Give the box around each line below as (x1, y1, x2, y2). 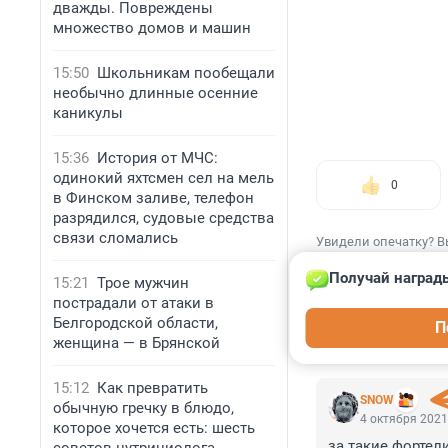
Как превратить (97, 379, 208, 397)
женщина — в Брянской (53, 334, 220, 352)
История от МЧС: (97, 149, 218, 167)
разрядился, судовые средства (53, 209, 274, 227)
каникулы (53, 104, 123, 122)
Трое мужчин (97, 274, 189, 292)
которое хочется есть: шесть (53, 419, 255, 437)
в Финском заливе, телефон (53, 189, 254, 207)
